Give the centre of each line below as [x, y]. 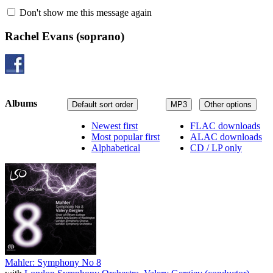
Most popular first [126, 136]
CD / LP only [216, 147]
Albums [21, 103]
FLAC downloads [225, 126]
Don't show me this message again [84, 12]
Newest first [115, 126]
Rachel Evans [39, 36]
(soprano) [99, 36]
